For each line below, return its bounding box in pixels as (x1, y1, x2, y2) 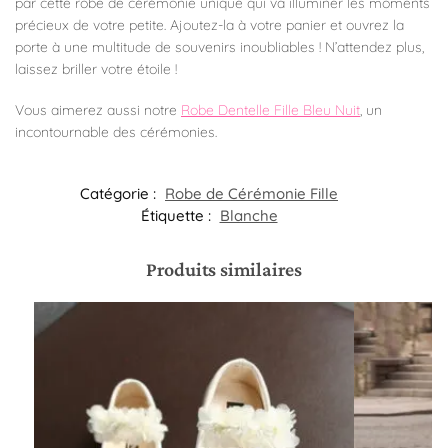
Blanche (219, 206, 278, 226)
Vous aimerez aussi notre (15, 100, 181, 119)
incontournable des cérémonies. (15, 122, 217, 141)
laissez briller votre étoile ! (15, 60, 177, 79)
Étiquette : (140, 206, 215, 226)
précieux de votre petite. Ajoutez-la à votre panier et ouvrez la (15, 16, 404, 35)
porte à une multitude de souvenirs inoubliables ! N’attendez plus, (15, 38, 424, 57)
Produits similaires (145, 258, 303, 281)
